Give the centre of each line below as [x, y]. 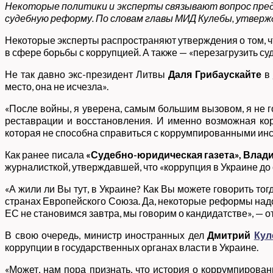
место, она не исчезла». [57, 86]
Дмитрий [231, 235]
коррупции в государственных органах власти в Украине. [132, 247]
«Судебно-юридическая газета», [163, 154]
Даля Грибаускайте [216, 74]
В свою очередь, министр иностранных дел [106, 235]
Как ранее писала [45, 154]
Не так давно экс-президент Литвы [87, 74]
